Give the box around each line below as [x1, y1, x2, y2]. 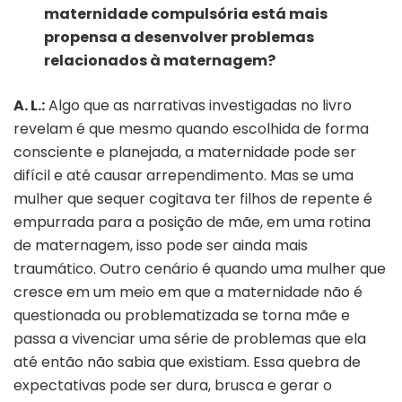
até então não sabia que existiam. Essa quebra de [13, 351, 361, 372]
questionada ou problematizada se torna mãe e [13, 304, 350, 326]
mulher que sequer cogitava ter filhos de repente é [13, 188, 372, 209]
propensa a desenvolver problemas [44, 26, 315, 48]
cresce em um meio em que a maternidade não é [13, 281, 363, 302]
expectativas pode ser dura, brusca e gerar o [13, 374, 332, 396]
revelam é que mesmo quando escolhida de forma [13, 118, 369, 139]
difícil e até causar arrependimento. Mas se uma [13, 164, 354, 186]
